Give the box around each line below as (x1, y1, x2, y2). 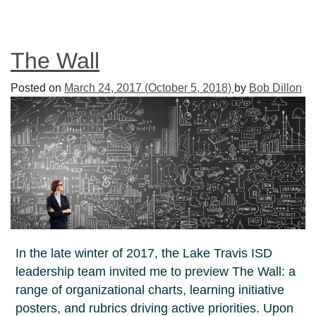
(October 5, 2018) (142, 82, 234, 95)
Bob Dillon (249, 82, 302, 95)
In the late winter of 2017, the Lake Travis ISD (16, 246, 273, 261)
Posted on (11, 82, 64, 95)
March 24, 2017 (64, 82, 142, 95)
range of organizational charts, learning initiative (16, 283, 285, 298)
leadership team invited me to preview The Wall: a (16, 265, 296, 279)
